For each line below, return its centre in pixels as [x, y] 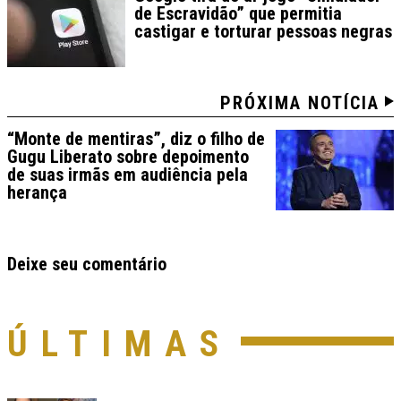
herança [37, 193]
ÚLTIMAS [119, 345]
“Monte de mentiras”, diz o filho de [136, 139]
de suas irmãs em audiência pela [128, 175]
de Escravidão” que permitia [238, 14]
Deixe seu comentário [87, 264]
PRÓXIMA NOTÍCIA [300, 103]
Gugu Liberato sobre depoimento [128, 157]
